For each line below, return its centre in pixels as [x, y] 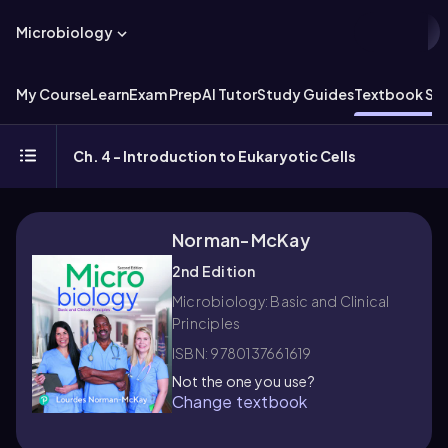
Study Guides [305, 94]
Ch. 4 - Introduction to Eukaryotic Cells [214, 156]
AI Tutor [229, 94]
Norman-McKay [241, 239]
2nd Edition [214, 271]
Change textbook [240, 401]
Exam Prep [165, 94]
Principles [206, 323]
